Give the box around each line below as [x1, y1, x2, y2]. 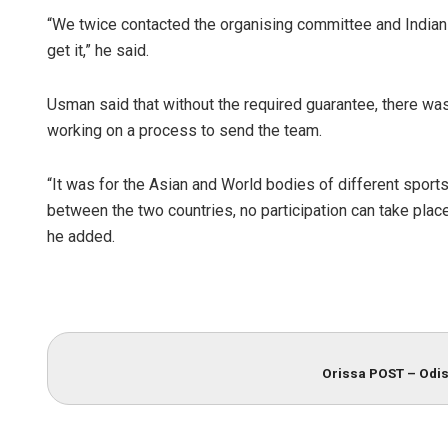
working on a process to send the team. [47, 120, 322, 140]
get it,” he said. [47, 40, 149, 60]
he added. [47, 226, 115, 246]
